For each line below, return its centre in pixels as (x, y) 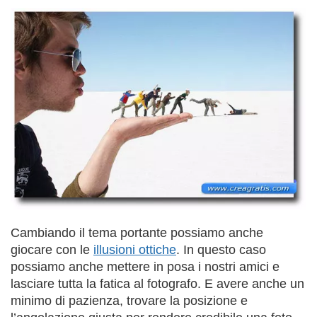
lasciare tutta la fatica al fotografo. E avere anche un (157, 284)
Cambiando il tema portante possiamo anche (137, 233)
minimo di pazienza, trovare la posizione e (129, 301)
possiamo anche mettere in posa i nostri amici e (145, 267)
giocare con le (52, 250)
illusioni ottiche (135, 250)
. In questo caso (221, 250)
